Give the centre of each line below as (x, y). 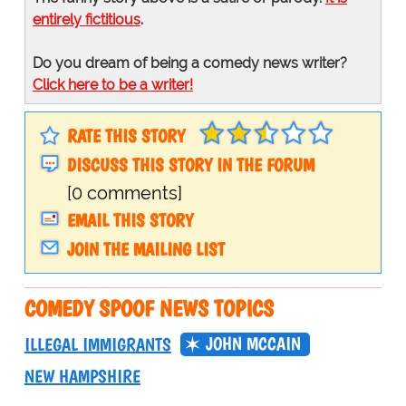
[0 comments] (124, 193)
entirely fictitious (86, 19)
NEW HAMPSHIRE (82, 377)
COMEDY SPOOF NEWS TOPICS (149, 309)
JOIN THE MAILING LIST (145, 250)
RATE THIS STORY (126, 135)
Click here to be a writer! (112, 84)
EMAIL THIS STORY (130, 221)
